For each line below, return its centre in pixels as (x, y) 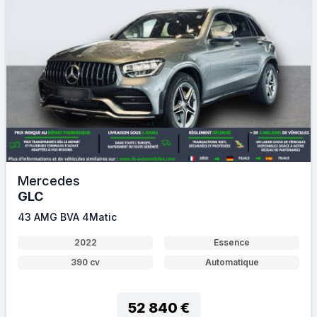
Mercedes (49, 180)
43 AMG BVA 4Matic (67, 217)
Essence (232, 242)
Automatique (232, 262)
